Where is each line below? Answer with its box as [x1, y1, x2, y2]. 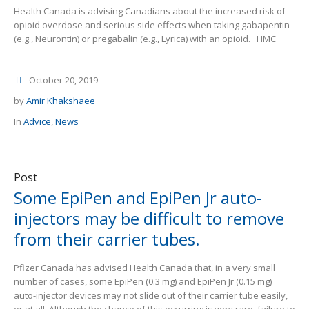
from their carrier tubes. [14, 228, 200, 251]
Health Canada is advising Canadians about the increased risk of [14, 5, 286, 18]
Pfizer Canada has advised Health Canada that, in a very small [14, 261, 275, 275]
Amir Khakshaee [26, 94, 95, 108]
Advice [23, 115, 51, 128]
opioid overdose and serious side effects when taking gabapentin [14, 19, 290, 32]
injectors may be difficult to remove [14, 207, 284, 230]
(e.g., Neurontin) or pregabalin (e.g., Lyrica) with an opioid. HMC [14, 32, 276, 46]
